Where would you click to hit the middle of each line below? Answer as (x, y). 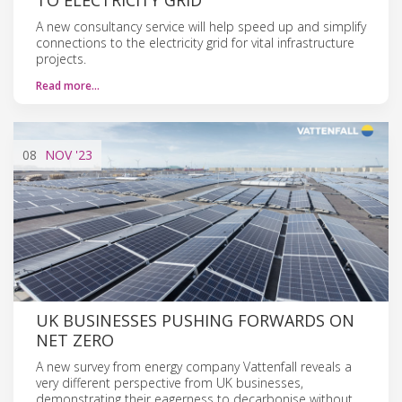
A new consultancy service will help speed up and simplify (201, 26)
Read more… (68, 85)
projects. (61, 58)
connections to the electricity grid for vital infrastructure (195, 42)
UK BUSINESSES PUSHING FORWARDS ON (195, 320)
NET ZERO (75, 340)
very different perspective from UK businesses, (170, 382)
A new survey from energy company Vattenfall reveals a (194, 366)
